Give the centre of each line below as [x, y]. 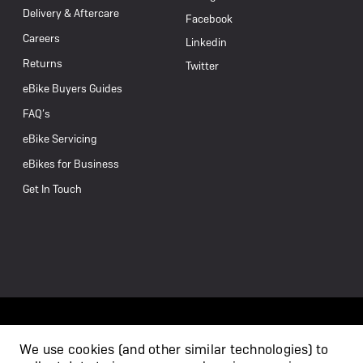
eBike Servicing [60, 139]
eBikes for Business [71, 164]
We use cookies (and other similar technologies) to [174, 350]
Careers [41, 39]
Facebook [209, 19]
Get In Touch [52, 190]
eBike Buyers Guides [73, 89]
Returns [43, 64]
